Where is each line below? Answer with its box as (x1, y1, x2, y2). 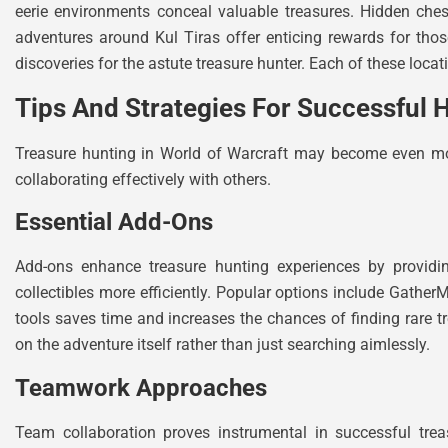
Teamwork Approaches (15, 373, 267, 402)
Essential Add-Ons (15, 208, 213, 237)
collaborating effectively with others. (15, 170, 271, 190)
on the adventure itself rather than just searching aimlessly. (15, 335, 430, 355)
